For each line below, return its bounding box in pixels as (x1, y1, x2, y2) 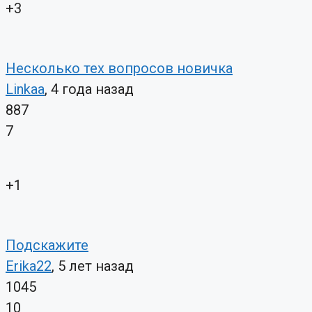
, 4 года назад (45, 81, 134, 98)
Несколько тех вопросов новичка (6, 60, 233, 77)
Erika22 (6, 258, 52, 275)
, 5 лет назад (52, 258, 134, 275)
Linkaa (6, 81, 45, 98)
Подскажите (6, 237, 88, 254)
